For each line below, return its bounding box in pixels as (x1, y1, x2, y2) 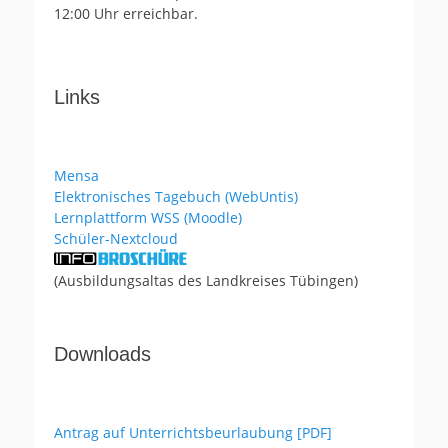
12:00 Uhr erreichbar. (54, 4, 198, 23)
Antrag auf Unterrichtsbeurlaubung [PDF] (54, 423, 332, 442)
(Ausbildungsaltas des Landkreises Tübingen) (54, 271, 358, 290)
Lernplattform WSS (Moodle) (54, 208, 242, 227)
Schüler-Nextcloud (54, 229, 178, 248)
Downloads (54, 343, 151, 365)
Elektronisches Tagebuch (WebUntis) (54, 187, 298, 206)
